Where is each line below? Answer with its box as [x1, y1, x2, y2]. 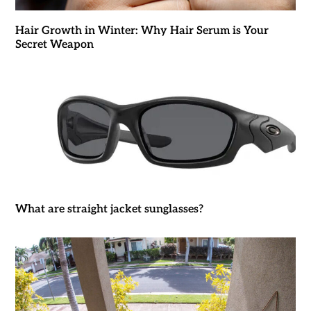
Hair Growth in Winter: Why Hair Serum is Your [15, 24, 269, 37]
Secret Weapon [15, 37, 94, 51]
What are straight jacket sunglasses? [15, 202, 203, 216]
